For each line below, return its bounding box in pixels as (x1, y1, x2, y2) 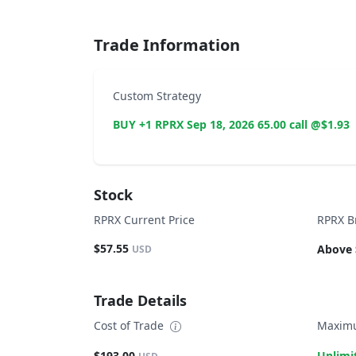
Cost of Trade (94, 318, 167, 334)
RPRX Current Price (94, 212, 195, 227)
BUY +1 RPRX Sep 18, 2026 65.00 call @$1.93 (113, 117, 350, 132)
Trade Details (94, 291, 187, 311)
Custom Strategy (113, 88, 201, 103)
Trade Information (94, 34, 240, 56)
